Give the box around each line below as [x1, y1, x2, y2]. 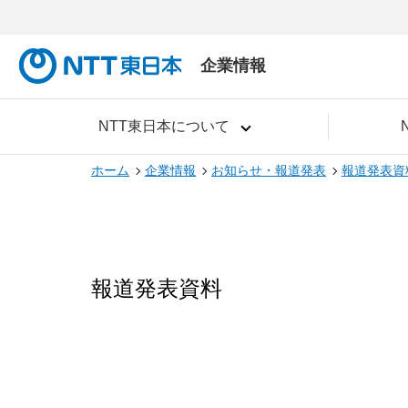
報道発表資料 [91, 276, 222, 301]
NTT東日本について [97, 118, 229, 134]
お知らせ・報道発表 [211, 163, 326, 178]
